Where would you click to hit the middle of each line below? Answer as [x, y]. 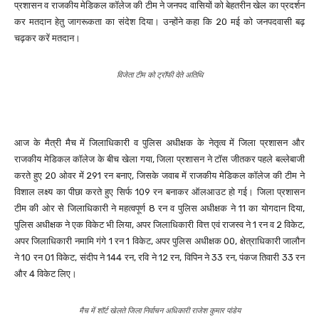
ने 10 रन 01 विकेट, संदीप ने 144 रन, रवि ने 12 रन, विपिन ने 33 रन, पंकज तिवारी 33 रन [159, 257]
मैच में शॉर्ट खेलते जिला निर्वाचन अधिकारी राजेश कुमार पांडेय [159, 310]
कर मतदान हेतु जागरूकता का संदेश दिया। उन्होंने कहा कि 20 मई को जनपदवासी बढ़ [159, 21]
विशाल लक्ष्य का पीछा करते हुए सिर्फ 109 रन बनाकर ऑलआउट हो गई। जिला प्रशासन [159, 192]
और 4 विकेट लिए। [46, 273]
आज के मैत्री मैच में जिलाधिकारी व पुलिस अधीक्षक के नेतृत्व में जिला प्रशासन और [159, 142]
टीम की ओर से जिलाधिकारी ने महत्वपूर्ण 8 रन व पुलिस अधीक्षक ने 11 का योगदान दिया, [159, 208]
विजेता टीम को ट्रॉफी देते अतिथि [159, 74]
